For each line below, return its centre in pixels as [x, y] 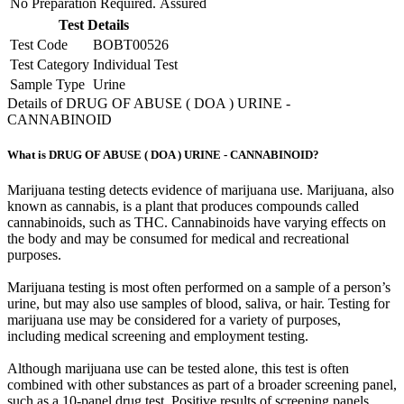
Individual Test [135, 65]
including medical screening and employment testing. [158, 336]
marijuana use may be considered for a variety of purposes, [174, 320]
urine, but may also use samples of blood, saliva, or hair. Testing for [198, 304]
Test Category [50, 65]
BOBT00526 [131, 45]
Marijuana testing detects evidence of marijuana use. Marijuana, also [201, 190]
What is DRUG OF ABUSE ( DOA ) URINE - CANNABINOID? [163, 155]
